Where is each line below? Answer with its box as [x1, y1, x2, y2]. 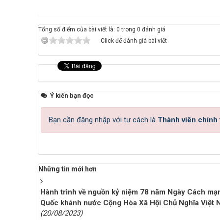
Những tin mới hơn [38, 165, 97, 173]
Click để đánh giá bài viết [101, 37, 167, 44]
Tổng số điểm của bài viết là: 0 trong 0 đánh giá [38, 26, 165, 33]
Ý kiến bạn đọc [49, 92, 94, 99]
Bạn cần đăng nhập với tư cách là [49, 115, 158, 124]
